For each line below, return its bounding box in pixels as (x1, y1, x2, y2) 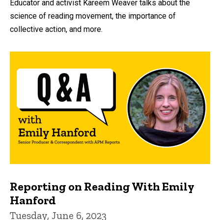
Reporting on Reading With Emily (10, 179, 194, 193)
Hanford (10, 192, 56, 207)
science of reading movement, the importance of (10, 11, 176, 21)
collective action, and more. (10, 24, 103, 34)
